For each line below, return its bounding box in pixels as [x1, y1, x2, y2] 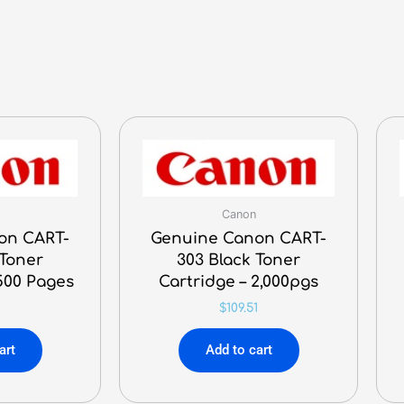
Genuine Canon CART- [151, 229, 326, 247]
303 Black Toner [177, 251, 300, 269]
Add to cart [205, 342, 272, 359]
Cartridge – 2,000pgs [159, 272, 318, 290]
